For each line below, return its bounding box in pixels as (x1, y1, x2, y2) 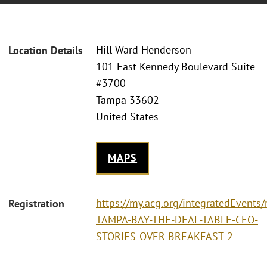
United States (96, 110, 159, 124)
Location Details (8, 44, 83, 58)
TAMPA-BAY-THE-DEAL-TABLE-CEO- (96, 212, 258, 226)
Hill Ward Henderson (96, 43, 191, 57)
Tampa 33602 (96, 93, 159, 107)
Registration (8, 196, 64, 210)
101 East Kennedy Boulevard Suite (96, 60, 255, 74)
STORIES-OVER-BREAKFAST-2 (96, 229, 233, 243)
